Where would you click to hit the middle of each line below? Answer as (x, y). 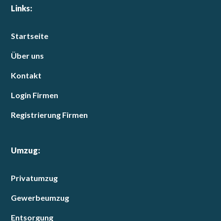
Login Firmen (35, 95)
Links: (22, 8)
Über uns (28, 56)
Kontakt (26, 75)
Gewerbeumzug (40, 198)
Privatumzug (35, 178)
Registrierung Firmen (50, 115)
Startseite (30, 36)
